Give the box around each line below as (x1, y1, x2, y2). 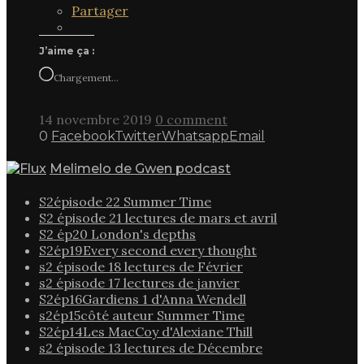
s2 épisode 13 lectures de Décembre (39, 340, 262, 357)
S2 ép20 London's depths (39, 226, 196, 243)
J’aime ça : (39, 44, 94, 57)
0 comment (155, 110, 227, 128)
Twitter (115, 128, 162, 144)
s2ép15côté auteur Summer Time (39, 307, 245, 324)
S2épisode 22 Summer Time (39, 193, 211, 210)
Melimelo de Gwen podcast (50, 160, 231, 176)
